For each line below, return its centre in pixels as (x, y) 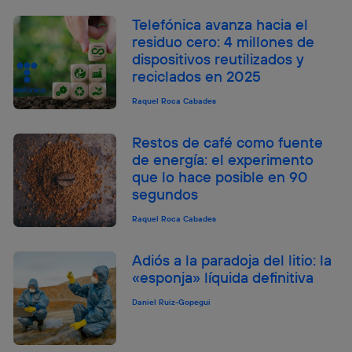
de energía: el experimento (223, 159)
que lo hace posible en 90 (220, 176)
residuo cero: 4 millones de (224, 41)
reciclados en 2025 (197, 76)
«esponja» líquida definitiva (223, 277)
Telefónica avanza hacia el (220, 24)
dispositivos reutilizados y (218, 59)
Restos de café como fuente (228, 142)
